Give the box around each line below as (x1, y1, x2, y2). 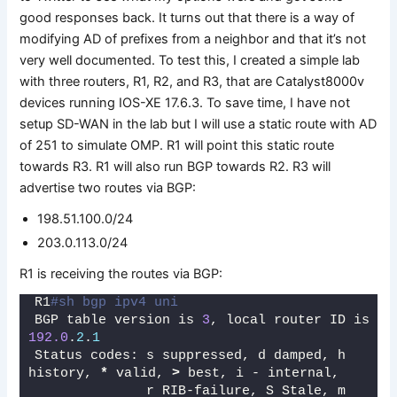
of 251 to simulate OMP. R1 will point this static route (19, 136, 335, 153)
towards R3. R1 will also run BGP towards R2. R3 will (19, 158, 331, 175)
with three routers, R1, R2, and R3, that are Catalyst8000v (19, 73, 365, 90)
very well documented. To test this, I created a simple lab (19, 51, 361, 68)
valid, (108, 366, 173, 382)
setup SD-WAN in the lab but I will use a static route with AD (19, 115, 378, 132)
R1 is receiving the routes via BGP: (19, 266, 223, 283)
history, (28, 366, 101, 382)
